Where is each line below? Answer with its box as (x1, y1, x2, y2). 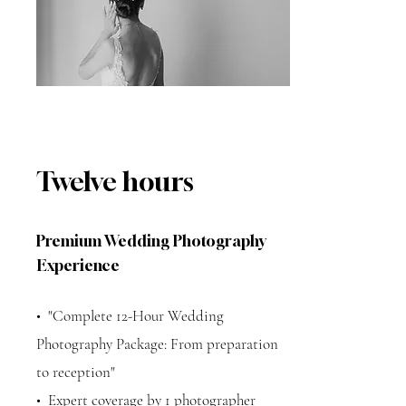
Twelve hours (36, 166, 194, 198)
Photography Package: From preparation (36, 334, 278, 353)
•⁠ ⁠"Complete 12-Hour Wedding (36, 306, 224, 325)
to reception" (36, 362, 115, 382)
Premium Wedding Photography (36, 231, 266, 250)
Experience (36, 256, 120, 275)
